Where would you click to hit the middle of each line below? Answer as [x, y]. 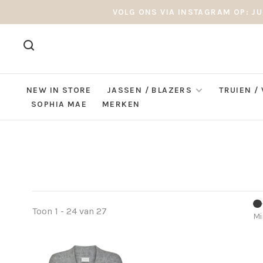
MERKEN [121, 104]
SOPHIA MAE [59, 104]
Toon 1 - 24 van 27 [70, 211]
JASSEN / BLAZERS [149, 90]
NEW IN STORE [59, 90]
